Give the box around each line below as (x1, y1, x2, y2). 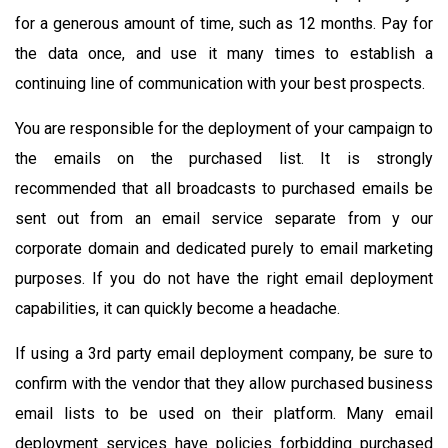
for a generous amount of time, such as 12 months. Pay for (15, 13, 433, 33)
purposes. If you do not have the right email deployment (15, 268, 433, 288)
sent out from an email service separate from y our (15, 208, 433, 228)
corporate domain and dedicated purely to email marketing (15, 238, 433, 258)
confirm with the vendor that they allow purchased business (15, 373, 433, 393)
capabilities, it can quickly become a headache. (15, 298, 340, 318)
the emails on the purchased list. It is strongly (15, 148, 433, 168)
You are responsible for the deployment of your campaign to (15, 118, 433, 138)
